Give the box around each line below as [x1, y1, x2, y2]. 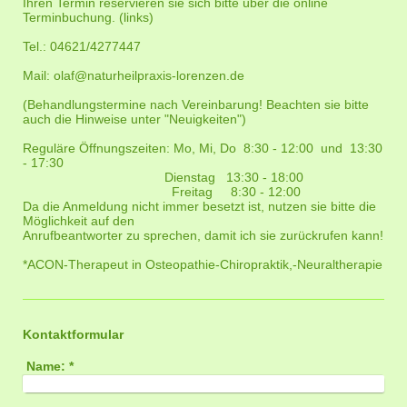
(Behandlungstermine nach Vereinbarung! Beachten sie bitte [23, 96, 369, 112]
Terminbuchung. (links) [23, 9, 154, 25]
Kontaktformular [23, 326, 124, 342]
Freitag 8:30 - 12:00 [23, 184, 301, 199]
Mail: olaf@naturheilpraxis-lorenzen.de [23, 67, 244, 83]
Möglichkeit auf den [23, 213, 138, 228]
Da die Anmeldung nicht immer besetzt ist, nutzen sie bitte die [23, 198, 376, 213]
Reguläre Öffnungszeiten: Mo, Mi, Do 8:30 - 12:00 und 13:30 [23, 140, 382, 155]
